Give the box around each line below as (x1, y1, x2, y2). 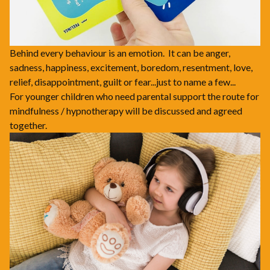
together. (10, 119, 47, 131)
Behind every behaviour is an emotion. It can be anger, (10, 47, 230, 58)
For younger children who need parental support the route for (10, 90, 259, 102)
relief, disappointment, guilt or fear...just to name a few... (10, 76, 236, 87)
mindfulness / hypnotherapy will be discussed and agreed (10, 105, 242, 116)
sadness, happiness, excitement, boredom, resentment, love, (10, 61, 253, 73)
